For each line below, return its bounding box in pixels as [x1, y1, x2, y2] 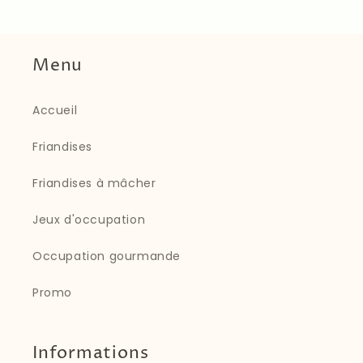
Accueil [32, 102, 78, 119]
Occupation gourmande [32, 248, 181, 265]
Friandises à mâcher [32, 175, 156, 192]
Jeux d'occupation [32, 211, 146, 228]
